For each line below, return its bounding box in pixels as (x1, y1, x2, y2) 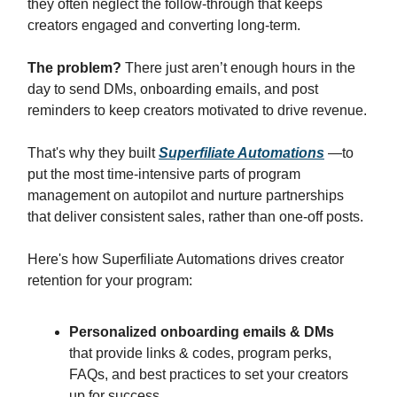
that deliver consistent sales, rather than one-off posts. (27, 209, 363, 225)
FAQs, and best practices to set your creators (69, 367, 348, 383)
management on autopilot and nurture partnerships (27, 188, 344, 204)
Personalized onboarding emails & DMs (69, 324, 334, 340)
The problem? (27, 60, 125, 76)
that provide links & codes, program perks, (69, 346, 331, 362)
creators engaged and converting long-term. (27, 18, 300, 34)
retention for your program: (27, 273, 192, 289)
